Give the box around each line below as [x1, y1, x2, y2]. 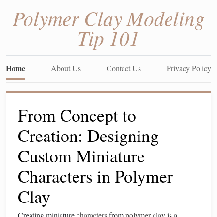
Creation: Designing [18, 124, 159, 147]
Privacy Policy [167, 63, 211, 73]
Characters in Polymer [18, 164, 173, 187]
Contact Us [107, 63, 141, 73]
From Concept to [18, 103, 136, 126]
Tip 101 [77, 24, 139, 51]
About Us [51, 63, 81, 73]
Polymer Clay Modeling [12, 4, 205, 31]
